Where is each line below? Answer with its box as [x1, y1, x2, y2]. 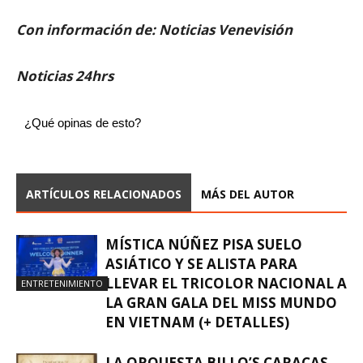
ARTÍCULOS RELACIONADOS [26, 186, 181, 202]
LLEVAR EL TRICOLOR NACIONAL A [105, 274, 347, 293]
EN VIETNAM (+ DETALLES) [105, 313, 289, 331]
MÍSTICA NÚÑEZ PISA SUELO [105, 235, 302, 254]
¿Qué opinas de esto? [24, 116, 141, 130]
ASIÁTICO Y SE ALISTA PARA [105, 254, 297, 273]
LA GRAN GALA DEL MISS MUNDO [105, 293, 337, 312]
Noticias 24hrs [16, 66, 113, 85]
